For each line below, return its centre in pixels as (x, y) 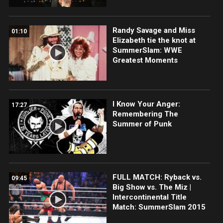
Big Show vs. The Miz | (152, 187)
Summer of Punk (142, 124)
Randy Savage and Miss (154, 31)
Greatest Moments (145, 60)
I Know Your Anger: (146, 104)
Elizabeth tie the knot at (154, 41)
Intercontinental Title (149, 197)
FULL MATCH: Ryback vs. (157, 177)
